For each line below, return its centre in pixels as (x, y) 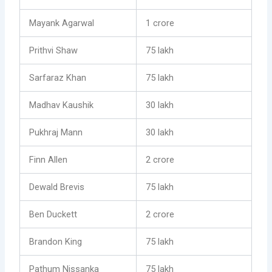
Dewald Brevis (57, 187)
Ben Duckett (53, 215)
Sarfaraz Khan (58, 78)
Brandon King (56, 242)
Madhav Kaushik (62, 105)
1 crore (160, 23)
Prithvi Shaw (54, 51)
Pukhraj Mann (56, 133)
